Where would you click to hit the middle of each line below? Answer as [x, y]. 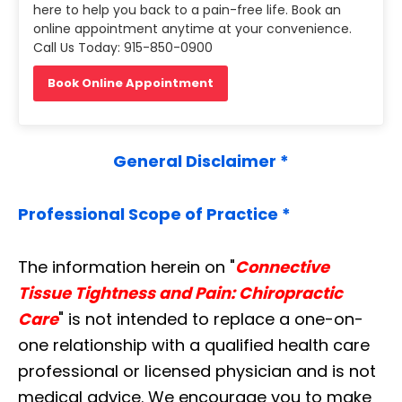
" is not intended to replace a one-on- [211, 319]
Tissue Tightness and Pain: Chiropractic [180, 293]
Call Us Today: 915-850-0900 [123, 47]
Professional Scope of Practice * [154, 214]
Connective [282, 267]
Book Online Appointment [131, 83]
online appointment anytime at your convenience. [192, 28]
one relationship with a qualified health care [194, 345]
